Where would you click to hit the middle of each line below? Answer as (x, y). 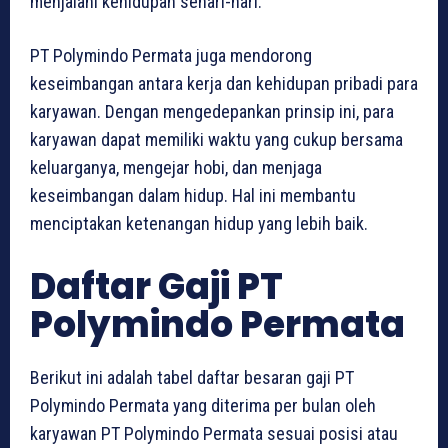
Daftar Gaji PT (156, 286)
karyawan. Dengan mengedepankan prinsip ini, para (212, 111)
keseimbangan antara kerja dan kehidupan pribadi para (224, 83)
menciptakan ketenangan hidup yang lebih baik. (199, 223)
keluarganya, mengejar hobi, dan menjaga (176, 167)
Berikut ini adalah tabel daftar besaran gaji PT (192, 377)
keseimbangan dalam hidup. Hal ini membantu (193, 195)
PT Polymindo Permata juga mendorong (171, 55)
